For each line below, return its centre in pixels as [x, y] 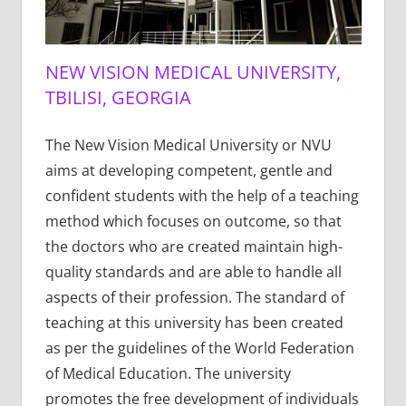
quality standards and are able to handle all [193, 271]
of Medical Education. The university [168, 373]
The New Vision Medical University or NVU [188, 145]
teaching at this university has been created [194, 322]
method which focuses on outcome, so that [193, 221]
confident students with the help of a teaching [202, 195]
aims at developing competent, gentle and [188, 170]
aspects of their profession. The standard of [194, 297]
